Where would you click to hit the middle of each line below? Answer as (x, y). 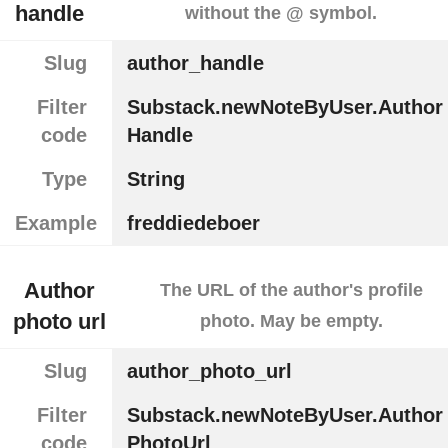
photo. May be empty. (291, 321)
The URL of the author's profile (291, 290)
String (155, 178)
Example (56, 222)
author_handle (195, 62)
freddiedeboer (193, 222)
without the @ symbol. (281, 12)
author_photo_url (209, 371)
